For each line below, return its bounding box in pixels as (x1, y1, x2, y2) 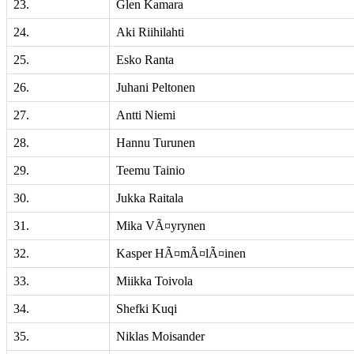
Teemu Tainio (116, 164, 185, 177)
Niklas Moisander (116, 330, 205, 343)
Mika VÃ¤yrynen (116, 219, 205, 232)
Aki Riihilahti (116, 25, 184, 39)
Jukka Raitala (116, 191, 183, 205)
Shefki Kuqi (116, 302, 177, 315)
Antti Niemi (116, 108, 175, 122)
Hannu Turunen (116, 136, 195, 149)
